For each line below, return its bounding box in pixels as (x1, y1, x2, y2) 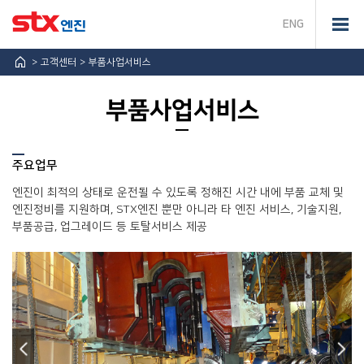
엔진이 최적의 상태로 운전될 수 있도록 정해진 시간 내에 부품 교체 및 (12, 186, 344, 200)
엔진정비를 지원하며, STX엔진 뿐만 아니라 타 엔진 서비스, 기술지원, (12, 203, 341, 217)
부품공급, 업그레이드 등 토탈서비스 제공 (12, 220, 207, 234)
